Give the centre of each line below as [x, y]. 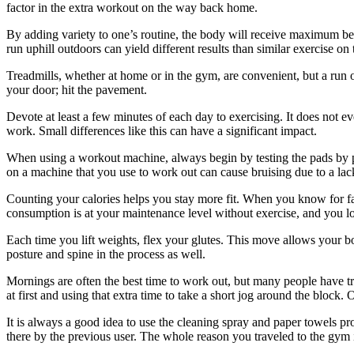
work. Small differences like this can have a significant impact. [162, 130]
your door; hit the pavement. [77, 89]
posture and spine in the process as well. [106, 254]
